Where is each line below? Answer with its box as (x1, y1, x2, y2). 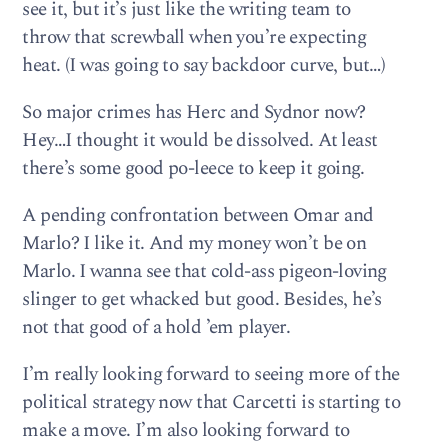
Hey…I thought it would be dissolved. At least (22, 125, 378, 155)
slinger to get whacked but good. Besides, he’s (22, 285, 382, 315)
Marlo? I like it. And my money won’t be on (22, 229, 367, 259)
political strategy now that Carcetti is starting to (22, 388, 401, 418)
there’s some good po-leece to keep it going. (22, 153, 365, 183)
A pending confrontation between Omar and (22, 201, 374, 231)
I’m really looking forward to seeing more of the (22, 360, 400, 390)
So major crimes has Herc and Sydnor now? (22, 97, 366, 127)
